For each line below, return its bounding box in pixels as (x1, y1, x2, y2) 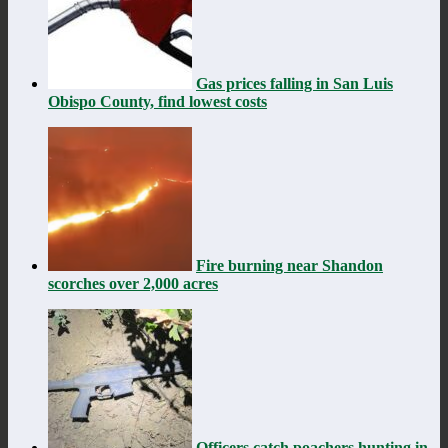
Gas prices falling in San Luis (196, 74, 393, 92)
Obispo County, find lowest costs (48, 92, 267, 110)
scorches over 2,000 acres (48, 274, 218, 292)
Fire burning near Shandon (196, 256, 383, 274)
